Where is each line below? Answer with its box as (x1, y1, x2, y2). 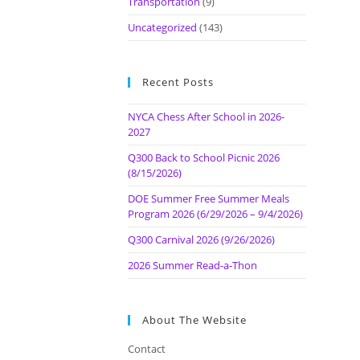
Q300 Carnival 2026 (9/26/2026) (127, 231, 275, 247)
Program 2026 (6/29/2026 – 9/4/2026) (127, 206, 303, 221)
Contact (127, 341, 166, 356)
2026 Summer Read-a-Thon (127, 257, 257, 272)
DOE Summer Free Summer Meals (127, 190, 289, 206)
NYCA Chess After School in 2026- (127, 108, 284, 124)
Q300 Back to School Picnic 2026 (127, 149, 280, 165)
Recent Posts (141, 74, 214, 89)
